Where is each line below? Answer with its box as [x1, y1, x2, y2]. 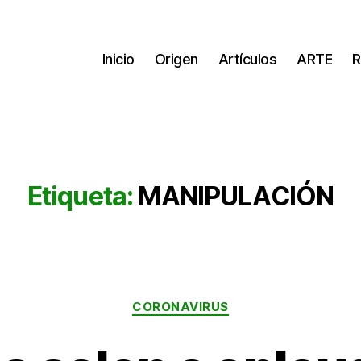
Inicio [102, 50, 135, 68]
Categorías [180, 291, 251, 308]
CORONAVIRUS [131, 299, 230, 314]
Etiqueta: [27, 180, 134, 212]
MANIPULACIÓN [138, 180, 334, 212]
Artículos [218, 50, 277, 68]
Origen [154, 50, 198, 68]
